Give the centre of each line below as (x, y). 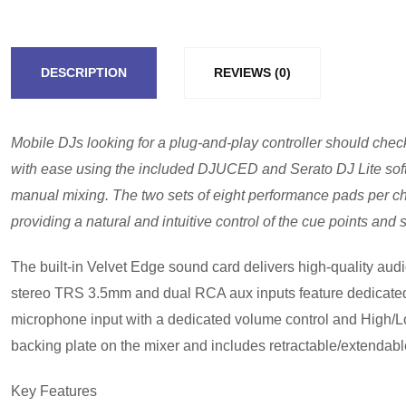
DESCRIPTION (84, 72)
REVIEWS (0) (252, 72)
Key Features (54, 391)
